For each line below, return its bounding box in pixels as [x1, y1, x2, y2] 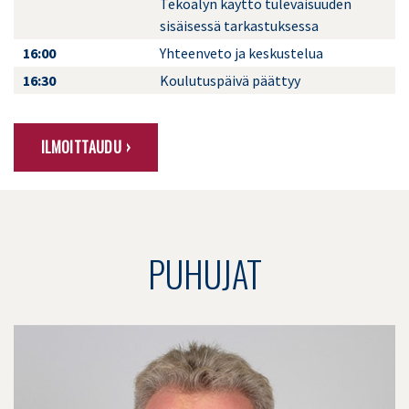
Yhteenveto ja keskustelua [160, 44, 323, 63]
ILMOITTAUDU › [40, 136, 131, 159]
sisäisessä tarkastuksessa [160, 16, 319, 36]
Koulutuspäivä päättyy [160, 71, 300, 90]
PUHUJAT [147, 247, 262, 300]
